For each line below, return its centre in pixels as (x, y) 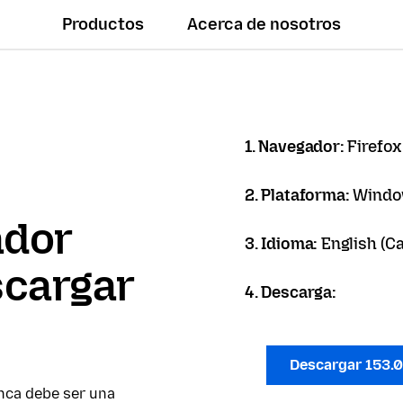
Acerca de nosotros (264, 24)
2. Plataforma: (299, 195)
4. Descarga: (291, 292)
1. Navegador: (296, 147)
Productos (103, 24)
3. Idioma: (283, 244)
